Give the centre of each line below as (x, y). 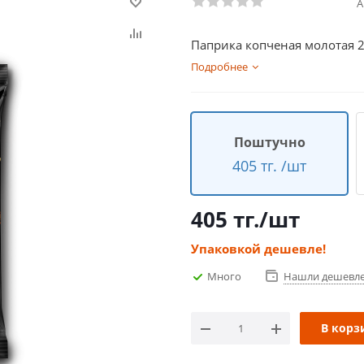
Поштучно (269, 142)
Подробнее (219, 67)
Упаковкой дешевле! (258, 249)
